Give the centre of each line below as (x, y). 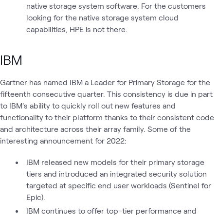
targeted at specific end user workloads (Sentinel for (118, 185)
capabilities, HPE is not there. (77, 29)
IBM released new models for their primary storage (115, 162)
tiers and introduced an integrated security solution (116, 173)
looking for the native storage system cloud (102, 17)
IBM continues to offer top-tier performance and (111, 210)
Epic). (36, 197)
